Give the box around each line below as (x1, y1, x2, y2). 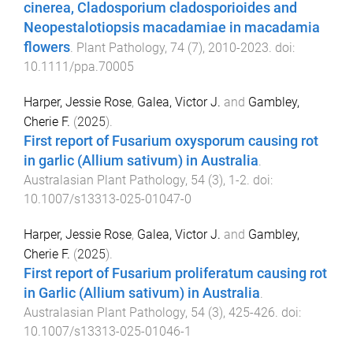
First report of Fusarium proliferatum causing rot (24, 265, 327, 281)
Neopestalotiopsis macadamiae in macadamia (24, 20, 320, 36)
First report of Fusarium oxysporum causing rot (24, 132, 318, 149)
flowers (24, 39, 70, 56)
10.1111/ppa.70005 (24, 59, 134, 75)
